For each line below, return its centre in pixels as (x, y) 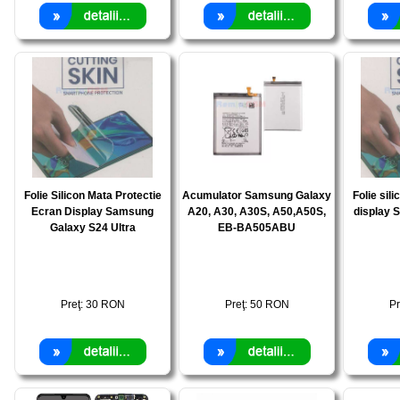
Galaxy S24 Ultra (92, 228)
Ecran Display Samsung (92, 212)
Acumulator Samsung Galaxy (257, 196)
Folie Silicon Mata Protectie (92, 196)
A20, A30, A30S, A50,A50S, (257, 212)
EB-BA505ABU (257, 228)
